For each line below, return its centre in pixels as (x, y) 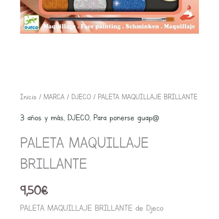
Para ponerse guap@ (126, 118)
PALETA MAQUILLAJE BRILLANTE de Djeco (91, 208)
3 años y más (42, 118)
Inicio (28, 97)
